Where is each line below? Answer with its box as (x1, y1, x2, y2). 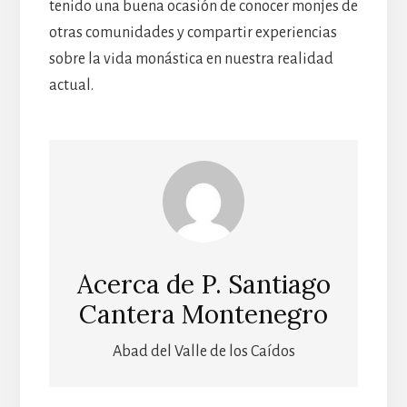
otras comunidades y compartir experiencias (48, 24, 337, 41)
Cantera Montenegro (79, 298, 328, 332)
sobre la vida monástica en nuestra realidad (48, 50, 333, 67)
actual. (48, 76, 94, 94)
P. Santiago (200, 268, 331, 302)
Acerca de (76, 268, 201, 302)
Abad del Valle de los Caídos (112, 343, 295, 361)
